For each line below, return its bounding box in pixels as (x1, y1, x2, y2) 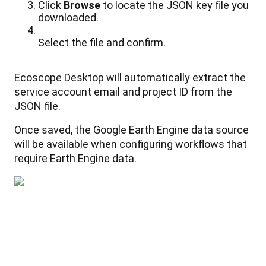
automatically (124, 71, 190, 84)
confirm (126, 36, 163, 49)
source (216, 123, 249, 137)
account (52, 85, 91, 99)
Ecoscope (14, 71, 62, 84)
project (142, 85, 176, 99)
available (46, 138, 88, 151)
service (14, 85, 49, 99)
